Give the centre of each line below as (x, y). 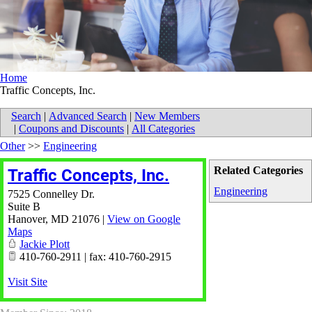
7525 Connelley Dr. (51, 194)
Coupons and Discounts (71, 129)
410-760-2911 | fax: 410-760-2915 (94, 257)
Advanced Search (88, 116)
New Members (167, 116)
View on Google (144, 219)
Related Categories (259, 171)
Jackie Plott (45, 244)
